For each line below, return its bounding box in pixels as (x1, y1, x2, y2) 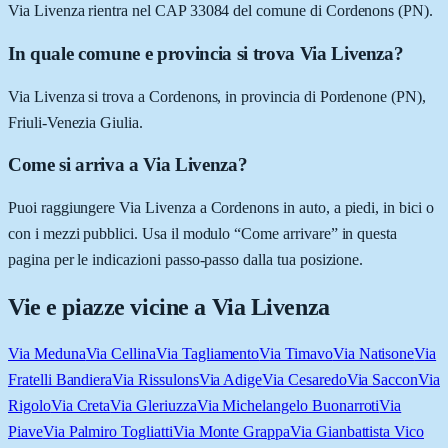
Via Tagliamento (156, 345, 260, 362)
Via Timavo (259, 345, 333, 362)
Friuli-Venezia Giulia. (8, 113, 143, 131)
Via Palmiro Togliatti (42, 423, 173, 440)
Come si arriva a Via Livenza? (8, 154, 248, 176)
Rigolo (8, 397, 51, 414)
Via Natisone (332, 345, 415, 362)
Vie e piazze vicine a (8, 294, 212, 321)
